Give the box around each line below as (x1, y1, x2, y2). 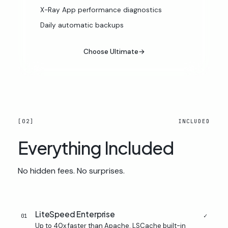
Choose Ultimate (83, 47, 138, 56)
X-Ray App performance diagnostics (40, 6, 162, 14)
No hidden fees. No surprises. (18, 165, 125, 176)
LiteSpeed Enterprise (35, 209, 115, 219)
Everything (18, 137, 104, 159)
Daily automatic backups (40, 21, 124, 30)
